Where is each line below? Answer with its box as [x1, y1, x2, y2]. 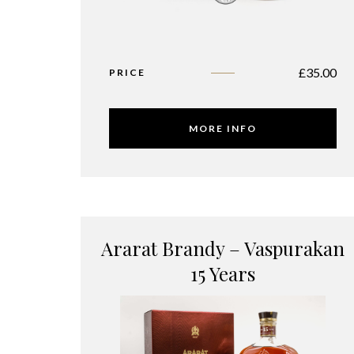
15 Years [190, 261, 255, 286]
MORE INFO [189, 122, 257, 134]
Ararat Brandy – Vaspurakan [101, 235, 345, 261]
